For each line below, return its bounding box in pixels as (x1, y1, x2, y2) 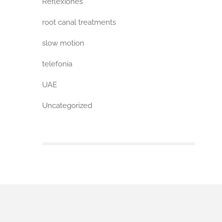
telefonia (42, 59, 73, 69)
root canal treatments (42, 18, 116, 27)
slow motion (42, 39, 85, 48)
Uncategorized (42, 101, 93, 111)
